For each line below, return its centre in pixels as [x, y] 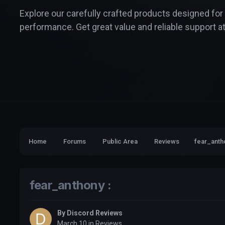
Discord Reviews [95, 213]
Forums [75, 141]
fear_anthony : [71, 185]
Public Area [120, 141]
